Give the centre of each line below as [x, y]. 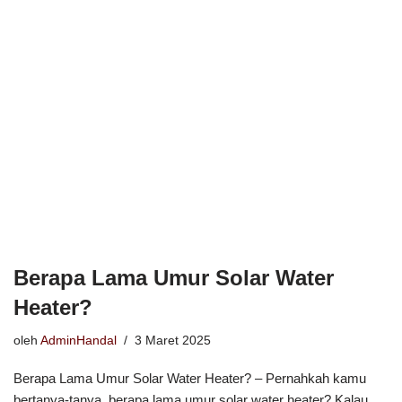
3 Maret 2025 [173, 340]
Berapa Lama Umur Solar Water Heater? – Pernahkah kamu [190, 378]
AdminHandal [79, 340]
